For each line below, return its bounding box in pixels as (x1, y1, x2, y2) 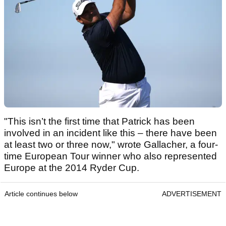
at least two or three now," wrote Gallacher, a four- (4, 139, 218, 150)
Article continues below (5, 190, 78, 198)
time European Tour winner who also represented (4, 151, 217, 162)
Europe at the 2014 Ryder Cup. (4, 162, 139, 174)
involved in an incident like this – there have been (4, 128, 217, 139)
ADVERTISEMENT (162, 190, 221, 198)
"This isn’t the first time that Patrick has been (4, 116, 195, 127)
